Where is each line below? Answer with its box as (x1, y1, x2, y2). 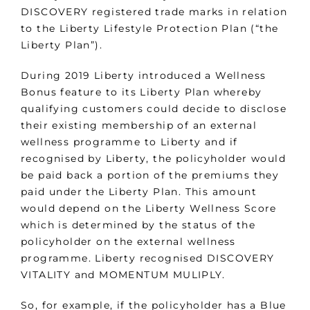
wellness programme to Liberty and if (21, 136, 238, 149)
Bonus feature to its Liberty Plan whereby (21, 86, 262, 99)
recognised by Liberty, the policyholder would (21, 152, 286, 165)
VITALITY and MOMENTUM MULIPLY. (21, 268, 225, 282)
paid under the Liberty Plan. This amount (21, 185, 257, 199)
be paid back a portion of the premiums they (21, 169, 280, 182)
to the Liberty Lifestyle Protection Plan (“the (21, 22, 279, 35)
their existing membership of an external (21, 119, 257, 132)
